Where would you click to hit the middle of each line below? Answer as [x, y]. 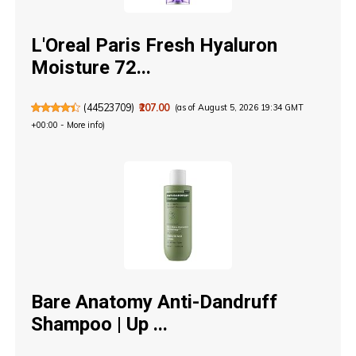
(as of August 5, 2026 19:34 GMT [239, 108]
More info [85, 125]
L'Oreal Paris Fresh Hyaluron [155, 46]
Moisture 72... [91, 68]
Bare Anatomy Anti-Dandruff [155, 302]
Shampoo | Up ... [100, 324]
